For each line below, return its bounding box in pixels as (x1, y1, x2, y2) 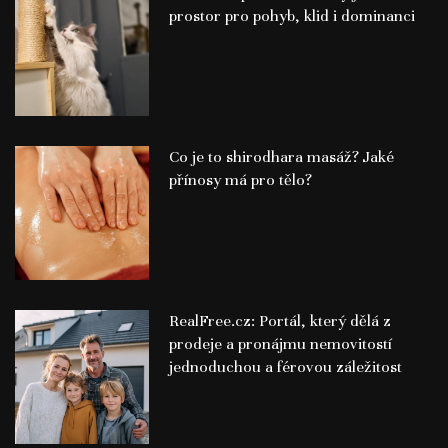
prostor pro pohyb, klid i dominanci (168, 6, 415, 27)
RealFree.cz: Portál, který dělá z (168, 310, 391, 331)
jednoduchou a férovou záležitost (168, 356, 402, 377)
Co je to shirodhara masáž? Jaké (168, 147, 394, 168)
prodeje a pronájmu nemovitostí (168, 333, 392, 354)
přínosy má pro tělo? (168, 170, 312, 191)
